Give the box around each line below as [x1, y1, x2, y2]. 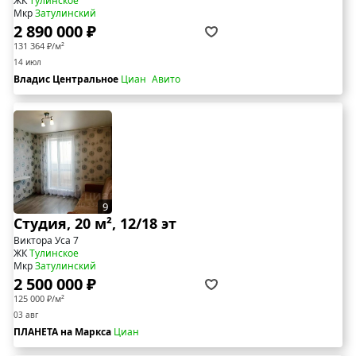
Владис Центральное [14, 72, 121, 87]
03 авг [14, 309, 38, 321]
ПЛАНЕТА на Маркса [14, 325, 114, 339]
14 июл [14, 56, 41, 68]
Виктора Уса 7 [14, 234, 79, 248]
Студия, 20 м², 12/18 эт [14, 214, 176, 234]
